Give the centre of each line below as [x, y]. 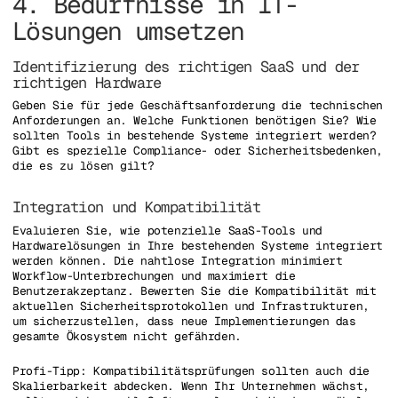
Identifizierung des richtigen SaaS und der [186, 66]
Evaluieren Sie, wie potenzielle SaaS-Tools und [167, 230]
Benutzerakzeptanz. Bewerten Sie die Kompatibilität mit [195, 291]
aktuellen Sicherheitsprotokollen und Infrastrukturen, [191, 306]
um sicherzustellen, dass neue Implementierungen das [184, 321]
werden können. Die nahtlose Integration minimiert [178, 260]
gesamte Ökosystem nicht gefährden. [127, 336]
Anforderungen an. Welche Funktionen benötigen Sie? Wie [195, 120]
